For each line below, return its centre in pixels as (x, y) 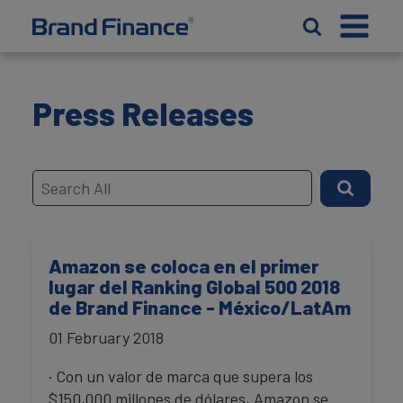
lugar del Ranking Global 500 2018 (194, 286)
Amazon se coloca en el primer (184, 265)
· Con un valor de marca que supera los (181, 376)
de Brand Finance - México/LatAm (200, 306)
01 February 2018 (106, 338)
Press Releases (143, 113)
